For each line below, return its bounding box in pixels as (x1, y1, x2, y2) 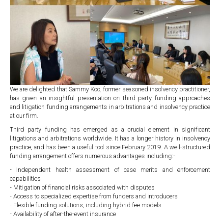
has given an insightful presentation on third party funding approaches (10, 94, 210, 102)
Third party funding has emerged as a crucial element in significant (10, 126, 210, 134)
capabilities (10, 175, 41, 183)
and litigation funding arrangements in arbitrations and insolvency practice (10, 103, 210, 111)
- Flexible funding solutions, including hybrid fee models (10, 201, 162, 209)
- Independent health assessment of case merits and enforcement (10, 166, 210, 174)
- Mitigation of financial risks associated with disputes (10, 184, 155, 192)
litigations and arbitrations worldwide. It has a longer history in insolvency (10, 135, 210, 142)
